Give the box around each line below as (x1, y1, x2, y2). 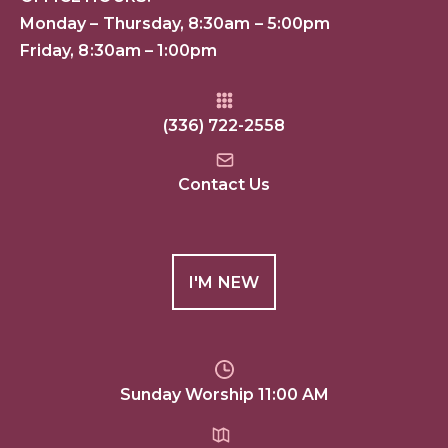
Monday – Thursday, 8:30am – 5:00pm (20, 14, 331, 34)
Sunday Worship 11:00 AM (119, 385, 329, 405)
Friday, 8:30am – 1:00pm (20, 41, 218, 61)
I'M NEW (189, 272, 259, 292)
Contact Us (178, 175, 270, 195)
